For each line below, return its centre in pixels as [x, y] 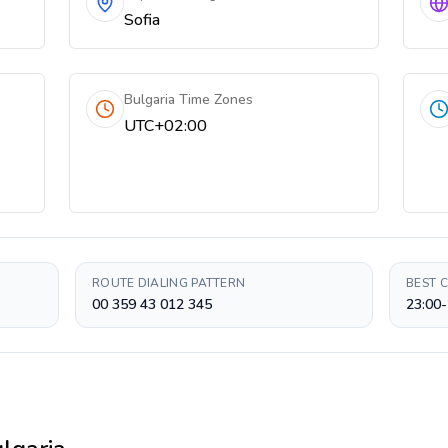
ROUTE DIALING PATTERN [169, 283]
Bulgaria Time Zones [189, 99]
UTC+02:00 [166, 126]
